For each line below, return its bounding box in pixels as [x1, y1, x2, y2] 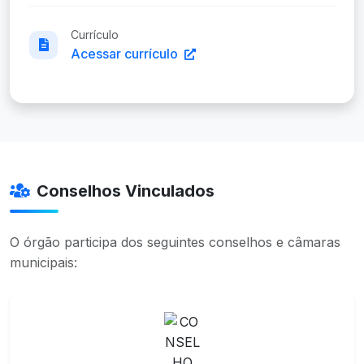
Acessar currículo [71, 45, 181, 63]
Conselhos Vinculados [37, 181, 214, 201]
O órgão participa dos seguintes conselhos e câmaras [10, 234, 340, 251]
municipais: [10, 254, 77, 271]
